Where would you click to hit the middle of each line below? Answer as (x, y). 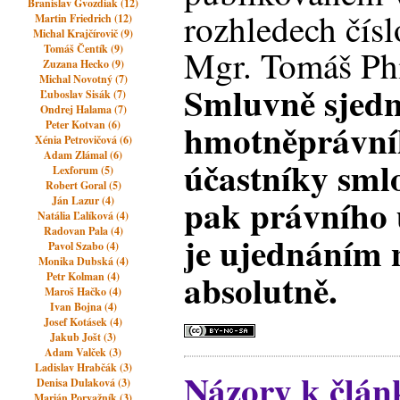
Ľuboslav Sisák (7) (83, 94)
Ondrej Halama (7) (83, 109)
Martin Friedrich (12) (83, 18)
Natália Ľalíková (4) (83, 216)
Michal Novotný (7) (83, 79)
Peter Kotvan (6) (83, 125)
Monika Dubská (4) (83, 261)
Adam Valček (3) (83, 352)
